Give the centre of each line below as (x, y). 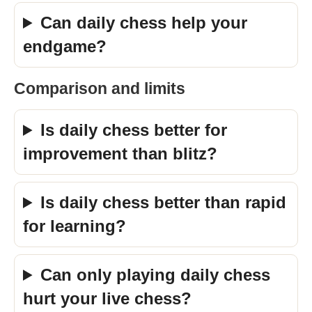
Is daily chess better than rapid (164, 202)
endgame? (65, 46)
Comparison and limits (100, 88)
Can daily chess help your (144, 23)
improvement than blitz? (120, 154)
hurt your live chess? (107, 298)
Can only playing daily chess (156, 275)
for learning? (75, 226)
